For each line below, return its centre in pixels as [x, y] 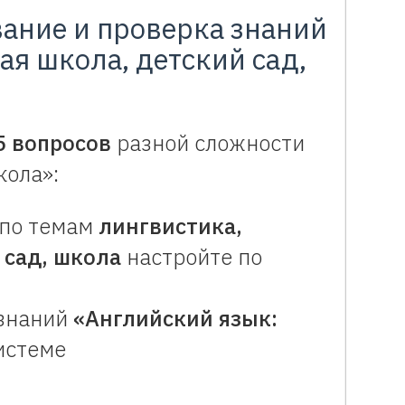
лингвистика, [170, 226]
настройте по [192, 256]
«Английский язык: [175, 318]
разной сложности [208, 142]
